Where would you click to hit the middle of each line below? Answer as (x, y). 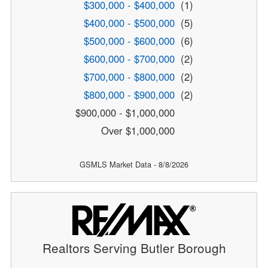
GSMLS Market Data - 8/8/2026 (134, 165)
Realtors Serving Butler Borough (134, 248)
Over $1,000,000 (139, 131)
